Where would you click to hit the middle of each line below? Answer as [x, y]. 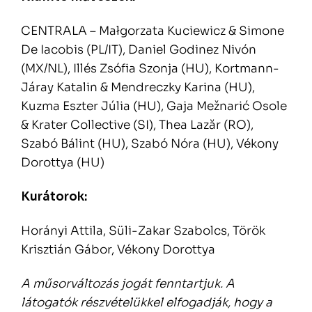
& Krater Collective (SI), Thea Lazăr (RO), [137, 125]
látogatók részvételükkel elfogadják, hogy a [147, 303]
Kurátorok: [54, 197]
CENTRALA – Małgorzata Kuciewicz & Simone [153, 31]
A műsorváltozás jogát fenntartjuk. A [128, 284]
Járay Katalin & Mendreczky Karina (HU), [138, 88]
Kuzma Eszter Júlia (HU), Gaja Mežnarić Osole [154, 107]
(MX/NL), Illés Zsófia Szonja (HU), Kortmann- [150, 69]
